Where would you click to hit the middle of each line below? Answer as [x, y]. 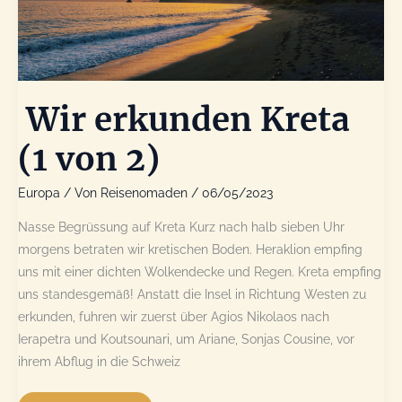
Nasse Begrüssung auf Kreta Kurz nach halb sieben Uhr [181, 227]
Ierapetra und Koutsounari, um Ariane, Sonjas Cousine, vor [186, 340]
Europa [39, 193]
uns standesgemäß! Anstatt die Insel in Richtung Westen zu [192, 295]
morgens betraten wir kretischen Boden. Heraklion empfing [190, 250]
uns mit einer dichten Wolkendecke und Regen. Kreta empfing [200, 272]
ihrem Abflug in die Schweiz [99, 362]
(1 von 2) [89, 158]
